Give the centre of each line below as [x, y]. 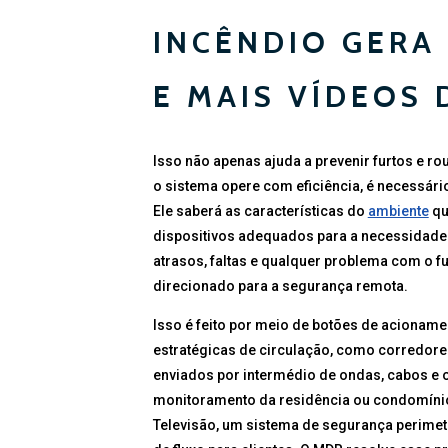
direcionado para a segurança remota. [280, 285]
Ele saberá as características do [260, 210]
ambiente [398, 210]
